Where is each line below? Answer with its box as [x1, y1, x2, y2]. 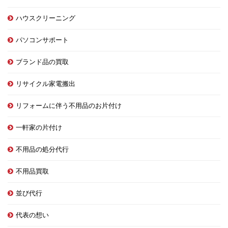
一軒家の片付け [16, 123, 62, 131]
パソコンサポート [16, 36, 69, 44]
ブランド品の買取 [16, 58, 69, 66]
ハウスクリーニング [16, 14, 75, 22]
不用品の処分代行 [16, 145, 69, 153]
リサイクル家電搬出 [16, 79, 75, 88]
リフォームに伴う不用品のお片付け [16, 101, 122, 109]
